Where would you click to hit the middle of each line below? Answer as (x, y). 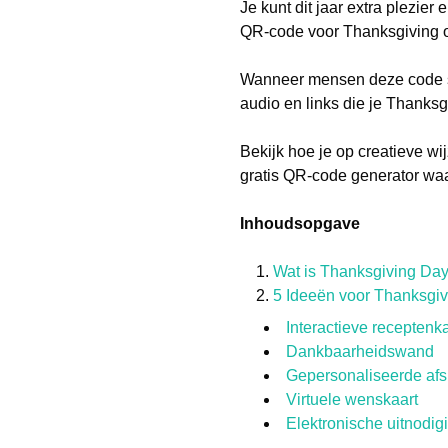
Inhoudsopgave (300, 223)
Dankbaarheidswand (360, 351)
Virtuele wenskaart (352, 399)
